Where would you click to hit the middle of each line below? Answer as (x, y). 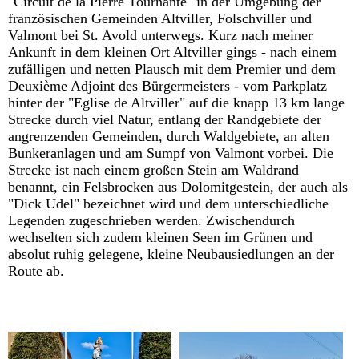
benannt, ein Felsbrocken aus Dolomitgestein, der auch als (178, 187)
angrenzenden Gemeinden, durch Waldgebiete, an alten (169, 137)
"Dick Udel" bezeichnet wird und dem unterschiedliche (168, 204)
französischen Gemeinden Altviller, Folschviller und (160, 19)
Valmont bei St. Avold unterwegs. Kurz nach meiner (160, 36)
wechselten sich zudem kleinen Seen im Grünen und (160, 238)
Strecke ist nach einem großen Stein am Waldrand (153, 170)
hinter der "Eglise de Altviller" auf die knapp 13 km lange (176, 103)
